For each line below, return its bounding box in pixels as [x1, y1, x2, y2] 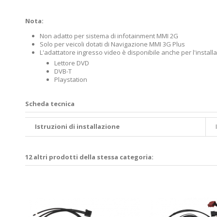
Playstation [54, 75, 87, 84]
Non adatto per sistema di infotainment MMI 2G [40, 31, 178, 40]
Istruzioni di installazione [35, 122, 120, 131]
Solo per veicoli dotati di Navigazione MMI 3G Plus [40, 39, 185, 48]
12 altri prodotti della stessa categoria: [25, 152, 154, 161]
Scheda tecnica [25, 99, 75, 108]
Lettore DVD [54, 58, 89, 67]
